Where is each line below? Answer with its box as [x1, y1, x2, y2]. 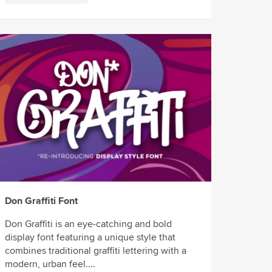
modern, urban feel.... [5, 258, 96, 271]
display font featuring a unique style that [5, 231, 176, 244]
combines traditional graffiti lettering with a [5, 245, 187, 257]
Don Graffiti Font [5, 195, 78, 208]
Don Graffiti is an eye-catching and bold [5, 218, 172, 231]
